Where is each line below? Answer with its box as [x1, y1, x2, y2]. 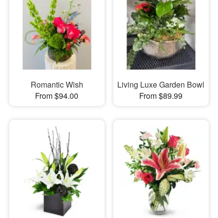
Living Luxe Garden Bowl [117, 79, 205, 91]
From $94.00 [35, 90, 79, 102]
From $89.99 [139, 90, 183, 102]
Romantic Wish [30, 79, 83, 91]
